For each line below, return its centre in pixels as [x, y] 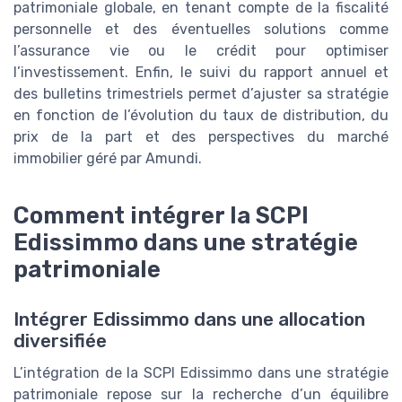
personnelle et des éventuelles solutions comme [201, 29]
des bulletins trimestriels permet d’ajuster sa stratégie [201, 93]
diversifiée [60, 341]
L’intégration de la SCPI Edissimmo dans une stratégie [201, 372]
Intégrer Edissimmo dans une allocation [189, 319]
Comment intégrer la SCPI [161, 215]
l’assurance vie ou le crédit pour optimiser [201, 50]
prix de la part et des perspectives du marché [201, 136]
